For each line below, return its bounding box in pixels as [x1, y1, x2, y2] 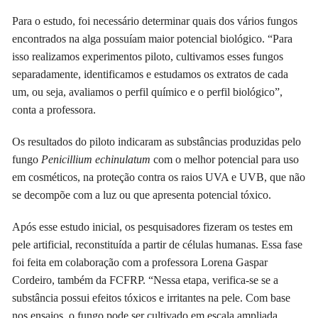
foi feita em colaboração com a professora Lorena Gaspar [12, 256, 268, 269]
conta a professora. [12, 104, 97, 116]
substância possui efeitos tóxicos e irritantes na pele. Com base [12, 292, 291, 305]
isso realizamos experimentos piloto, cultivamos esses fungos [12, 50, 284, 63]
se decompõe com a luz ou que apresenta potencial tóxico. [12, 189, 272, 202]
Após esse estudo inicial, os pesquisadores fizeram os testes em [12, 221, 293, 234]
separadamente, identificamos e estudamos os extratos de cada [12, 68, 289, 81]
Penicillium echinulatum [41, 153, 154, 166]
